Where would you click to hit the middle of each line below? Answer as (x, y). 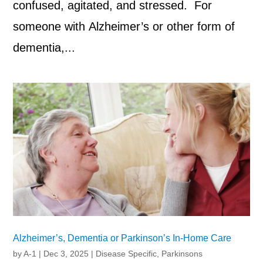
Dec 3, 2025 (66, 253)
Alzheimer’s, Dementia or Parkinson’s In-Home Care (122, 238)
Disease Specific (127, 253)
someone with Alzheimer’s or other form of (124, 26)
